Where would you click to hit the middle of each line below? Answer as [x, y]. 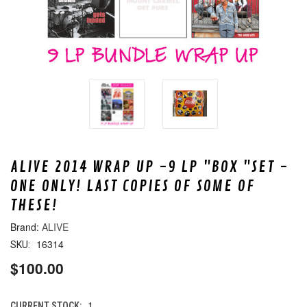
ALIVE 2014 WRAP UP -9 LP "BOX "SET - [149, 167]
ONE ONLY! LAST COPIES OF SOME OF [133, 186]
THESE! [34, 205]
